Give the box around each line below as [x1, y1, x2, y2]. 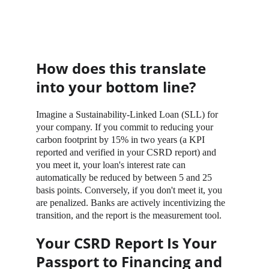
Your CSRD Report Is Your [36, 233, 220, 253]
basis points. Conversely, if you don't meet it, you [36, 185, 225, 195]
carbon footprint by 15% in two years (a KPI [36, 134, 207, 145]
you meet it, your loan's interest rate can [36, 160, 188, 170]
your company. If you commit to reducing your [36, 122, 216, 132]
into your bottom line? [36, 77, 196, 97]
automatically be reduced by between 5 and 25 [36, 172, 214, 183]
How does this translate [36, 58, 210, 78]
